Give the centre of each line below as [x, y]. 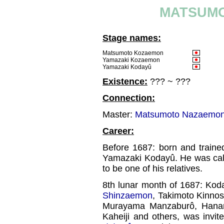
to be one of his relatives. [152, 168]
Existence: [125, 81]
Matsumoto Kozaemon [133, 53]
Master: [119, 114]
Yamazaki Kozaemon [131, 60]
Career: [118, 131]
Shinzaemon [127, 195]
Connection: [129, 98]
